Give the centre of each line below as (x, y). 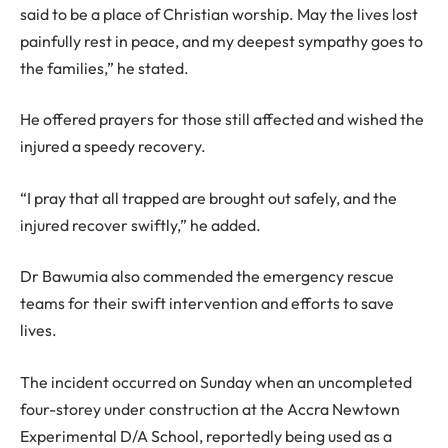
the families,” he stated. (104, 67)
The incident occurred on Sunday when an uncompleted (216, 381)
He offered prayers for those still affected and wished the (222, 119)
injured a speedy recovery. (113, 146)
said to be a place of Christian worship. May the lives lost (219, 13)
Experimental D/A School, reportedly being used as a (206, 435)
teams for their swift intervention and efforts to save (207, 303)
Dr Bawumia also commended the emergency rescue (207, 276)
